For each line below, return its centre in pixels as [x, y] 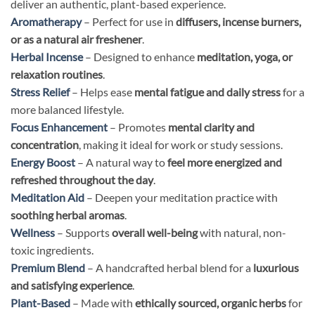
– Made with [103, 302]
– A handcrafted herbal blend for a [169, 267]
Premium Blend [48, 267]
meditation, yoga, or [245, 56]
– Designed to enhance [140, 56]
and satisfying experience [71, 285]
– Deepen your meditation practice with [181, 197]
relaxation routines [57, 74]
